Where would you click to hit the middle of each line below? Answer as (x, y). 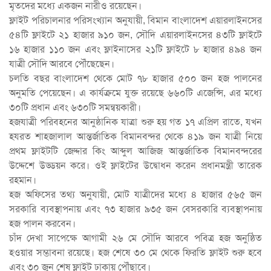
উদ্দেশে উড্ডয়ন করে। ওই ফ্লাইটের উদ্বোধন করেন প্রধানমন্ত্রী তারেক (135, 165)
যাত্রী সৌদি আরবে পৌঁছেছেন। (62, 64)
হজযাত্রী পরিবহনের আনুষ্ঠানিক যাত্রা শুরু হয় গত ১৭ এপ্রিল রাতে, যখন (135, 122)
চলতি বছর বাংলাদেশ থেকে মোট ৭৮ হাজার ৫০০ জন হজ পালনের (135, 78)
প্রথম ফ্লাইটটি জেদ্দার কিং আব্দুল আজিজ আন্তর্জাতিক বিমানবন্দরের (135, 151)
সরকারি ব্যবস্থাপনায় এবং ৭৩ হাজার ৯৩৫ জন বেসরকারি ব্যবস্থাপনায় (135, 209)
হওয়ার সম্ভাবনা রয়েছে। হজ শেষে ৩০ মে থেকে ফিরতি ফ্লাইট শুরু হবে (135, 253)
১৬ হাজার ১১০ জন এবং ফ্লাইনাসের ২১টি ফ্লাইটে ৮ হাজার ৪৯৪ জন (135, 49)
